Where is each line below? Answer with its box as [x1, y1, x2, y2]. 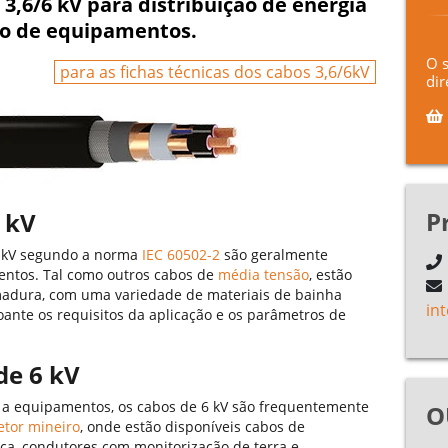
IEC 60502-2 [142, 245, 220, 264]
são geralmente [220, 245, 328, 264]
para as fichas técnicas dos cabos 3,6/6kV [59, 61, 370, 83]
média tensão [218, 265, 309, 284]
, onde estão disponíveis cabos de [80, 417, 305, 436]
